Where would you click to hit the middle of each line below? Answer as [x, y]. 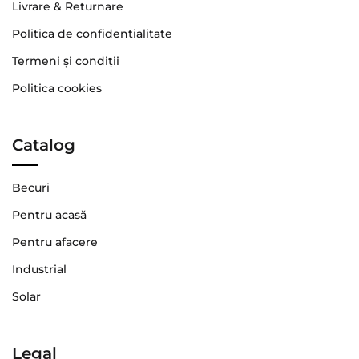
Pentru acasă [49, 215]
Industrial [39, 270]
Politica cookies [57, 89]
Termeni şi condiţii [66, 61]
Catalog [44, 145]
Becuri [31, 188]
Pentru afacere [55, 242]
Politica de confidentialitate [92, 34]
